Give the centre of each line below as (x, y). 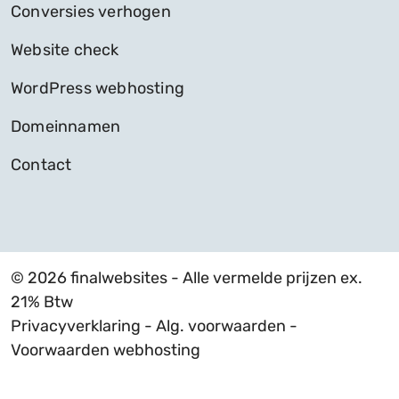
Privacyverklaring (76, 326)
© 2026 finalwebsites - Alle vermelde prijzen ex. (187, 278)
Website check (65, 50)
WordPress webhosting (98, 89)
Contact (41, 165)
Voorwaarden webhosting (106, 350)
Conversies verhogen (91, 12)
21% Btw (42, 302)
